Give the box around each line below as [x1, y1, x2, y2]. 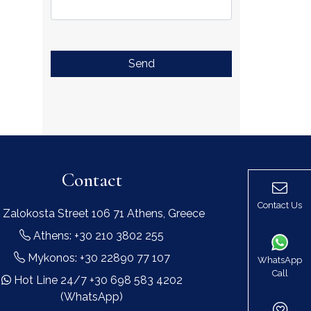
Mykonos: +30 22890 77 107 [24, 251, 170, 264]
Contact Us [258, 200, 302, 210]
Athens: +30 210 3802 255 [31, 229, 164, 242]
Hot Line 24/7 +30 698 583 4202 [10, 274, 183, 287]
